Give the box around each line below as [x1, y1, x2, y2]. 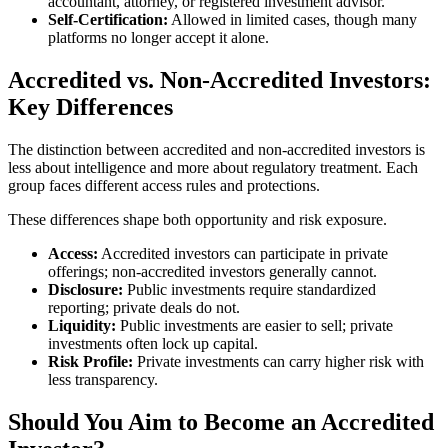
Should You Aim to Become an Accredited [8, 408, 434, 435]
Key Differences [8, 94, 173, 121]
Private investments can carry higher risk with [133, 353, 424, 371]
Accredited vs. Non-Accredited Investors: [8, 67, 431, 94]
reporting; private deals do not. [48, 299, 240, 317]
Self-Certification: [48, 11, 168, 29]
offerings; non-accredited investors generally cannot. [48, 263, 377, 281]
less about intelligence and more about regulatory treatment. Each [8, 159, 418, 177]
